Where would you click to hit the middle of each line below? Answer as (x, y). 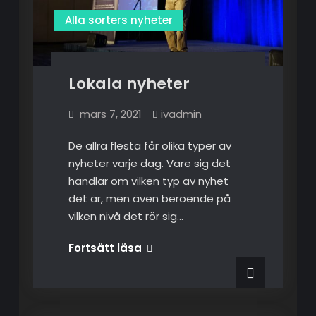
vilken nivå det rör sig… (126, 217)
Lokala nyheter (129, 84)
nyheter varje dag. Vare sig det (149, 164)
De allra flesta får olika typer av (150, 146)
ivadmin (181, 114)
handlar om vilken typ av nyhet (148, 181)
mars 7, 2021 (110, 114)
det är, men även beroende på (149, 199)
